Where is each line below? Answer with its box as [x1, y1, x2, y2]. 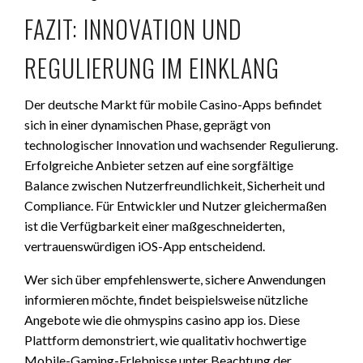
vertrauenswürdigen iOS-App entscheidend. [24, 238, 265, 254]
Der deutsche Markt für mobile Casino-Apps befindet [24, 96, 322, 112]
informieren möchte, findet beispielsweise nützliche [24, 292, 308, 307]
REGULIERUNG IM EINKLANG [24, 49, 280, 86]
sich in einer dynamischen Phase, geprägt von [24, 117, 271, 132]
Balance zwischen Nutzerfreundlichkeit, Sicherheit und [24, 177, 325, 193]
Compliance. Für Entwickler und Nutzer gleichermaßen [24, 198, 327, 213]
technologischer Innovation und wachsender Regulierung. [24, 137, 338, 152]
